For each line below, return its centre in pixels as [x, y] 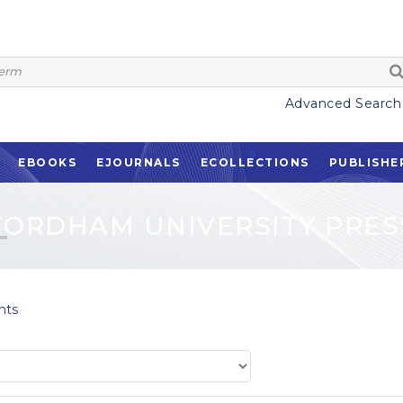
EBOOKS [48, 162]
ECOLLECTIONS [255, 162]
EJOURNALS [139, 162]
